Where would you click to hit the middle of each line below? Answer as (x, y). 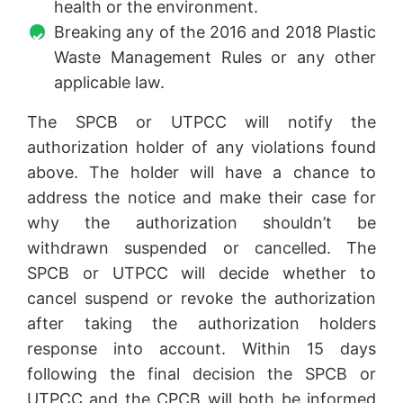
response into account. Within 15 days (201, 349)
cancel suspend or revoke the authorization (201, 299)
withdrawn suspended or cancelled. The (201, 248)
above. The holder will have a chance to (201, 173)
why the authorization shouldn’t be (201, 223)
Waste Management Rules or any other (215, 58)
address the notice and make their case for (201, 198)
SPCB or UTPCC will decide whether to (201, 273)
